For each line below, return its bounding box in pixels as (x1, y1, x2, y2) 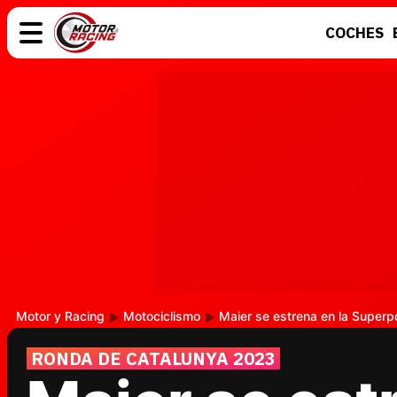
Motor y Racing (16, 308, 105, 323)
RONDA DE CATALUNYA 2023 (31, 346, 276, 370)
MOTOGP (290, 107, 354, 127)
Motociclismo (123, 308, 200, 323)
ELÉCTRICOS (290, 84, 381, 104)
